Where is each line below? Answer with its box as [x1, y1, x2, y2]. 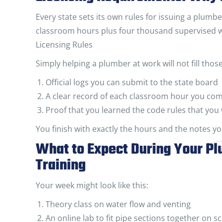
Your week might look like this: [36, 180, 148, 191]
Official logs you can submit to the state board [46, 77, 218, 88]
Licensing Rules [36, 39, 93, 50]
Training [36, 154, 86, 177]
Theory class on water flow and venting [46, 199, 191, 210]
